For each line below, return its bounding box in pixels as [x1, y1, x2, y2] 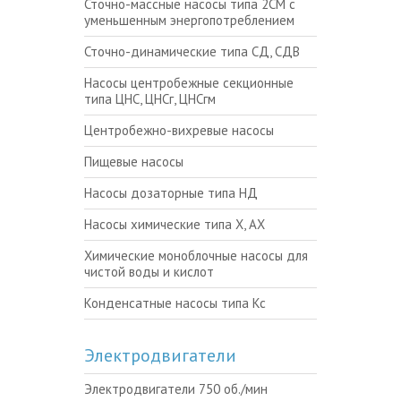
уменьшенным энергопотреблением [84, 11, 294, 29]
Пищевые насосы [92, 152, 183, 170]
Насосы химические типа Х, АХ [92, 215, 265, 233]
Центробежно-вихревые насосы [93, 121, 274, 139]
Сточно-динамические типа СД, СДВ [90, 42, 300, 60]
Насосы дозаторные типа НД [92, 183, 258, 201]
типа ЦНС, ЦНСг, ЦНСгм [84, 90, 216, 107]
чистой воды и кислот [84, 262, 214, 280]
